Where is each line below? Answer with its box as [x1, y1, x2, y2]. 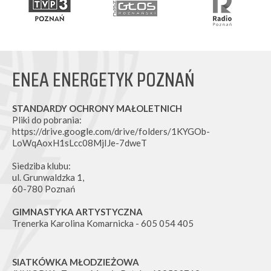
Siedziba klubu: [12, 160, 71, 171]
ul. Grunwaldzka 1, [12, 171, 86, 183]
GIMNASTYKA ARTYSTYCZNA [12, 206, 143, 217]
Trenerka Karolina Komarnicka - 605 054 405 [12, 217, 194, 229]
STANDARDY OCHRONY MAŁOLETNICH [12, 102, 182, 114]
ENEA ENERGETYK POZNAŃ [12, 64, 195, 95]
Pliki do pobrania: [12, 114, 82, 125]
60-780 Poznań [12, 183, 75, 194]
